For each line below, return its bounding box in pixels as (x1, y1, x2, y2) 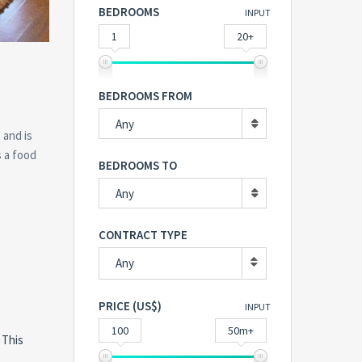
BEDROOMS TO (99, 158, 177, 173)
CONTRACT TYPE (99, 227, 187, 242)
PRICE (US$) (99, 298, 162, 314)
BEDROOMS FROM (99, 88, 192, 103)
